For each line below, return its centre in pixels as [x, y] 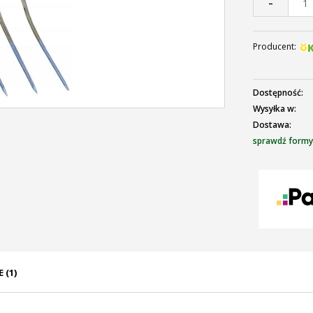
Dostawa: [272, 125]
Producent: [275, 46]
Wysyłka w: [275, 109]
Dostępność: [278, 93]
